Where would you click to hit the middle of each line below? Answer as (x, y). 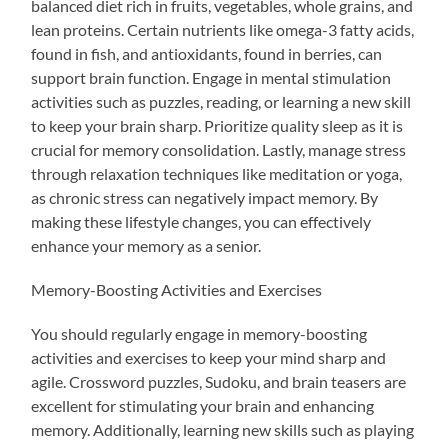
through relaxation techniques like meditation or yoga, (217, 174)
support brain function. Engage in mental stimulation (211, 78)
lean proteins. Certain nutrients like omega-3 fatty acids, (223, 30)
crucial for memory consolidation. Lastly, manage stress (219, 150)
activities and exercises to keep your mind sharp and (209, 358)
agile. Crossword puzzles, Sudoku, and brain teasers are (219, 382)
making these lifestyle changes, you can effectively (201, 222)
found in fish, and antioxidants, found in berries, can (207, 54)
